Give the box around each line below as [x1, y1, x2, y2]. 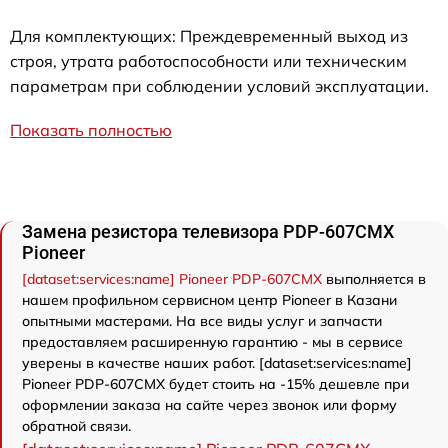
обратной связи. [22, 417, 131, 436]
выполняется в [322, 270, 426, 289]
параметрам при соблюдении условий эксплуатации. [10, 76, 429, 97]
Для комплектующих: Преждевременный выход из [10, 26, 408, 47]
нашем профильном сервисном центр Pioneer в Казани [22, 291, 397, 310]
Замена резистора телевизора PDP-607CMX [22, 221, 394, 243]
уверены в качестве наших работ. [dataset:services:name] [22, 354, 412, 373]
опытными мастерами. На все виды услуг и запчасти [22, 312, 382, 331]
